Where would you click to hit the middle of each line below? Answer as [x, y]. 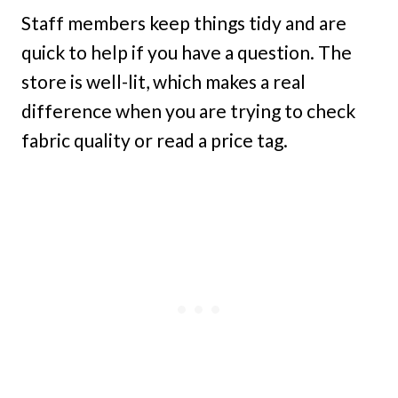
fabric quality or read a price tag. [155, 139]
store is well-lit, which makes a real [163, 81]
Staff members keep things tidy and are [184, 22]
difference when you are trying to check [188, 110]
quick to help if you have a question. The [187, 52]
